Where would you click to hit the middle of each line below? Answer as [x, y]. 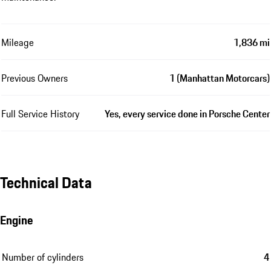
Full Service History [40, 113]
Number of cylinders [43, 257]
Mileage [18, 42]
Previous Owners [34, 78]
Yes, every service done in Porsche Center [187, 113]
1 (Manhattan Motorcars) [220, 78]
